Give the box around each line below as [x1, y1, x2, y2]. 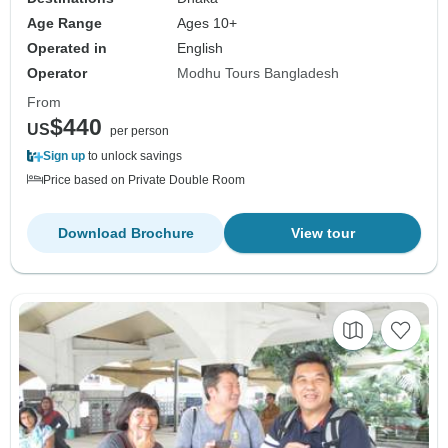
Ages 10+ [177, 15, 238, 32]
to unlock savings [85, 149, 182, 164]
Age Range [27, 15, 102, 32]
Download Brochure [57, 225, 194, 242]
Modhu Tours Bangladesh [177, 65, 340, 82]
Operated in [27, 40, 107, 57]
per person [110, 124, 169, 139]
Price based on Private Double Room [43, 173, 245, 188]
